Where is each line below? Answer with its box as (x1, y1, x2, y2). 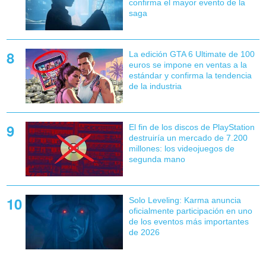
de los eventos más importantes (128, 217, 249, 227)
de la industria (128, 81, 182, 91)
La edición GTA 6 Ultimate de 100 (128, 49, 255, 59)
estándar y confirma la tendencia (128, 70, 252, 80)
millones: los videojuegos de (128, 143, 235, 153)
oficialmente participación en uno (128, 206, 252, 216)
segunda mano (128, 154, 185, 164)
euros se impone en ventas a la (128, 59, 247, 69)
